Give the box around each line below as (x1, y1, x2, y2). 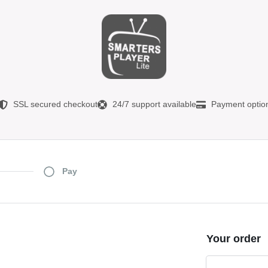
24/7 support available (112, 99, 196, 109)
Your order (206, 233, 261, 245)
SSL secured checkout (13, 99, 98, 109)
